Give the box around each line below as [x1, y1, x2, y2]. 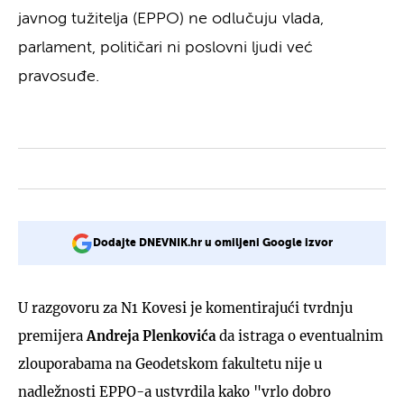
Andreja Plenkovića [87, 327, 216, 344]
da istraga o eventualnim [216, 327, 383, 344]
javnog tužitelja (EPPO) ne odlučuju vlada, [18, 11, 324, 27]
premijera [18, 327, 87, 344]
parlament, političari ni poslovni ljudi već [18, 40, 313, 56]
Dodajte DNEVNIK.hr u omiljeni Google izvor [93, 238, 333, 249]
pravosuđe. [18, 69, 99, 85]
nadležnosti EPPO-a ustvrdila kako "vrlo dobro [18, 383, 331, 400]
